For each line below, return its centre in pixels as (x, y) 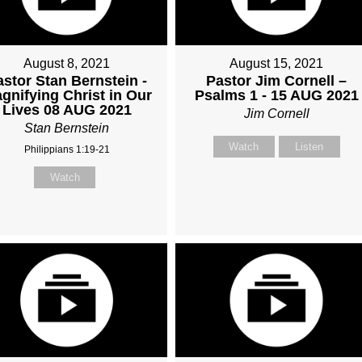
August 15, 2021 (277, 64)
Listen (309, 147)
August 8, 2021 (67, 64)
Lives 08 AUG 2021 (67, 110)
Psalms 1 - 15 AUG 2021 (276, 96)
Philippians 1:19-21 (67, 150)
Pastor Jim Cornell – (277, 81)
